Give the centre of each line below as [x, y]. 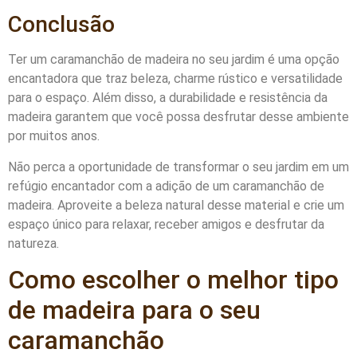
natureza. [33, 243]
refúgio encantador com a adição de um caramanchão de [166, 186]
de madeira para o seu [134, 310]
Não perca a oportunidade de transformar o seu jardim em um [178, 167]
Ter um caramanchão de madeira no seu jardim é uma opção [174, 60]
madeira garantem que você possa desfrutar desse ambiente [178, 117]
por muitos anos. [54, 136]
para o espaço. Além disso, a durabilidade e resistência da [168, 98]
